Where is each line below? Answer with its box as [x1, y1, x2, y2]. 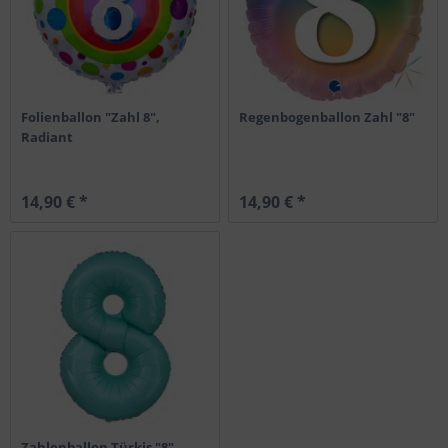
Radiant [21, 127, 74, 146]
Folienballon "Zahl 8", [21, 107, 161, 126]
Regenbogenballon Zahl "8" [239, 107, 416, 126]
